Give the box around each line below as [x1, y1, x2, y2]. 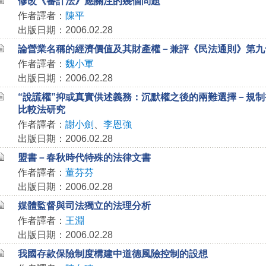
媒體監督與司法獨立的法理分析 [17, 201, 151, 211]
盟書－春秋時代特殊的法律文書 [17, 153, 151, 163]
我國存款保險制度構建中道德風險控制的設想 [17, 249, 208, 259]
